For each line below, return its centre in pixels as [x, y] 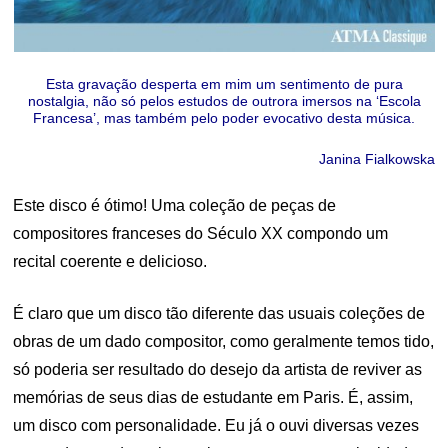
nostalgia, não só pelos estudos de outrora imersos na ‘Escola [224, 101]
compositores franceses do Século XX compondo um [201, 233]
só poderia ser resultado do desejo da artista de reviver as [218, 369]
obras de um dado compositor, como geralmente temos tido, [224, 341]
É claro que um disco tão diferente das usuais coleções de [219, 313]
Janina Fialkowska [376, 159]
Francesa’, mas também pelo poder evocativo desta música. [224, 118]
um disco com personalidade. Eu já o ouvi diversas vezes [216, 425]
